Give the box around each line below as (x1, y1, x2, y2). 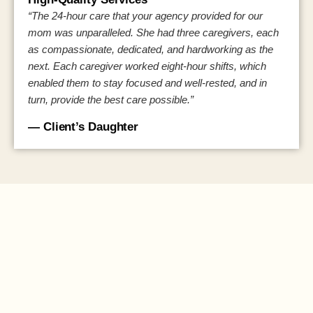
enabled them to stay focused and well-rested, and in (28, 77, 267, 89)
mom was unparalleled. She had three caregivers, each (28, 27, 279, 39)
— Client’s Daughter (28, 119, 139, 133)
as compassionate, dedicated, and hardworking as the (28, 43, 273, 56)
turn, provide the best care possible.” (28, 94, 194, 106)
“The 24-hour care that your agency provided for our (28, 10, 263, 22)
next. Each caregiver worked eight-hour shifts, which (28, 60, 266, 73)
